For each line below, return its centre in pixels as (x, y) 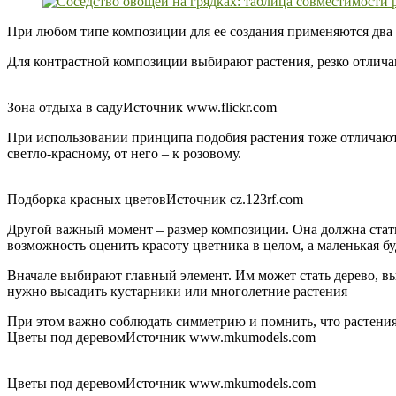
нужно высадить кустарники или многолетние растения (177, 292)
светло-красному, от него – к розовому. (124, 154)
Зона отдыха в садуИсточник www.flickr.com (142, 108)
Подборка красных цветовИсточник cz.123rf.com (155, 200)
